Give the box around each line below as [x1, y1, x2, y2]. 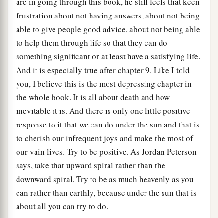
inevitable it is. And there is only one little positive [16, 105, 190, 117]
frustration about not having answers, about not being [16, 10, 200, 21]
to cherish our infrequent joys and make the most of [16, 132, 193, 144]
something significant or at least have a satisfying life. [16, 51, 200, 62]
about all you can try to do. [16, 200, 108, 212]
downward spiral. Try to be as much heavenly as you [16, 173, 194, 185]
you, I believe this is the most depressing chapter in [16, 78, 192, 90]
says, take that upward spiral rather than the [16, 160, 165, 171]
